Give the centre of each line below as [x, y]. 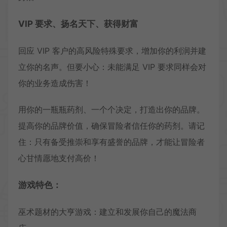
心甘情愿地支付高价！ [59, 158]
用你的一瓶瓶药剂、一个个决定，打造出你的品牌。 [111, 110]
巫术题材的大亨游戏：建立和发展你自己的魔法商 [107, 212]
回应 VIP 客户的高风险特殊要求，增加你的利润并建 [112, 51]
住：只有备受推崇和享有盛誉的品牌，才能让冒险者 [111, 142]
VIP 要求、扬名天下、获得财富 [78, 24]
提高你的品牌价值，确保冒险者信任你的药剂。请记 [111, 126]
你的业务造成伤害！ [55, 83]
